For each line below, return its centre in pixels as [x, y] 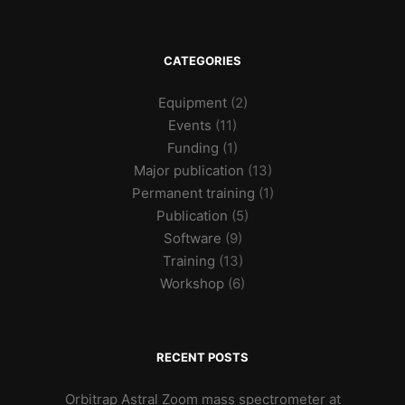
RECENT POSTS [202, 357]
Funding [193, 148]
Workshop [192, 283]
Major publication [188, 170]
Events [190, 125]
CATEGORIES [202, 61]
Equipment [192, 103]
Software [192, 238]
